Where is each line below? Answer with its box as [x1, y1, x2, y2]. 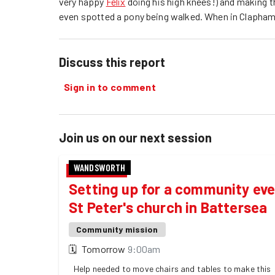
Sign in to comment [64, 80, 157, 93]
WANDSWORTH [74, 161, 126, 173]
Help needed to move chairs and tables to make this [74, 263, 271, 274]
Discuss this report [59, 54, 165, 69]
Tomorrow [82, 242, 126, 255]
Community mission [76, 223, 158, 234]
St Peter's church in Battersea [69, 198, 268, 216]
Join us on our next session [59, 130, 212, 145]
